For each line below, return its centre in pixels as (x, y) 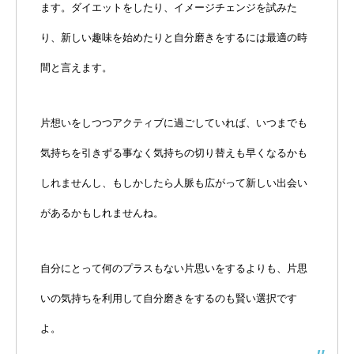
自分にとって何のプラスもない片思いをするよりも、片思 (174, 269)
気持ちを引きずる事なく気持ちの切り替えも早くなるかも (174, 153)
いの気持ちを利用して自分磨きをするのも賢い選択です (169, 299)
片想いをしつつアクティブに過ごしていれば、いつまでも (174, 123)
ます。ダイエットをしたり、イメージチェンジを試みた (169, 8)
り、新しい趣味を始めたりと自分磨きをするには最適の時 (174, 38)
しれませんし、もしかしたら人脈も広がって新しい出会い (174, 183)
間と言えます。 (76, 68)
